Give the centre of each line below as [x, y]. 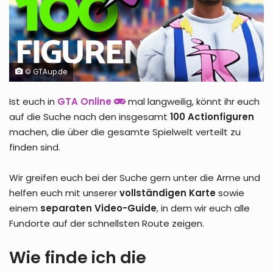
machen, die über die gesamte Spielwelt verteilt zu [125, 132]
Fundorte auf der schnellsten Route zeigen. [107, 224]
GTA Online [84, 102]
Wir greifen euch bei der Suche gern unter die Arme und [135, 178]
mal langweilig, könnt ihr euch [193, 102]
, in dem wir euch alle [203, 208]
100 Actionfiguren [212, 117]
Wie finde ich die [78, 258]
